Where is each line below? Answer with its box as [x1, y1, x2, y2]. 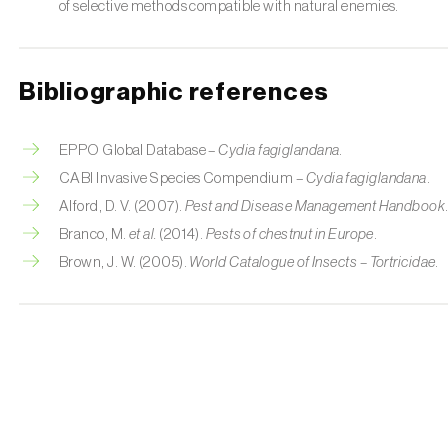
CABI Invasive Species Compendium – [59, 170, 306, 186]
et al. [128, 226, 157, 242]
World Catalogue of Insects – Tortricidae [189, 254, 436, 270]
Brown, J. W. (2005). [59, 254, 190, 270]
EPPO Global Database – [59, 142, 219, 158]
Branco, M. [59, 226, 129, 242]
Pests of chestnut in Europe [205, 226, 374, 242]
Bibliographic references [19, 79, 329, 105]
